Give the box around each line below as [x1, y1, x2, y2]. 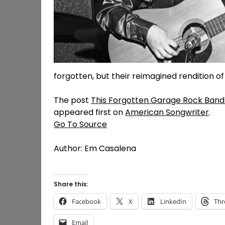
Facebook [72, 197, 101, 206]
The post [54, 94, 91, 106]
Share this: [54, 180, 88, 189]
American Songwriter [125, 106, 209, 119]
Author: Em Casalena [54, 143, 136, 155]
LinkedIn [160, 197, 186, 206]
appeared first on [54, 106, 125, 119]
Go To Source [54, 119, 107, 131]
